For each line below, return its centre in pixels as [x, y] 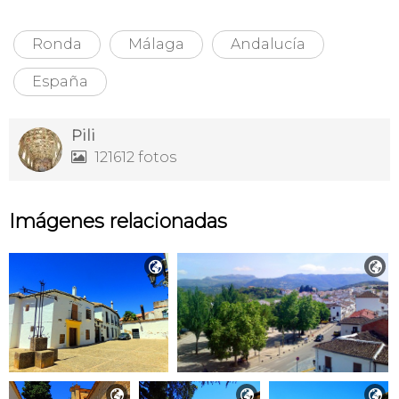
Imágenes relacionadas [118, 222]
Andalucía [268, 45]
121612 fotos [134, 158]
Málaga [156, 45]
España [60, 82]
